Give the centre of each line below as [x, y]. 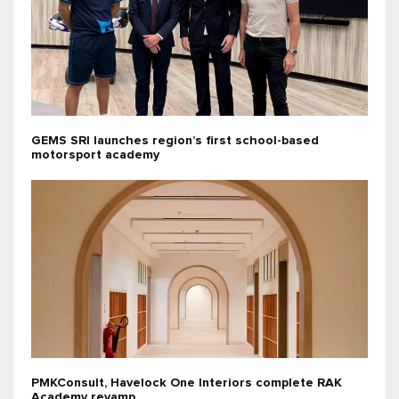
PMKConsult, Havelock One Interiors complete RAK [187, 383]
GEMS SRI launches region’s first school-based [175, 141]
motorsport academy [95, 155]
